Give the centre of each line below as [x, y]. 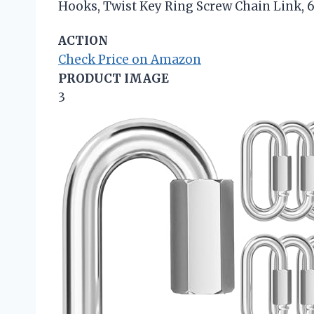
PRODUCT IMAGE [114, 78]
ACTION [83, 40]
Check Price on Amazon [130, 59]
